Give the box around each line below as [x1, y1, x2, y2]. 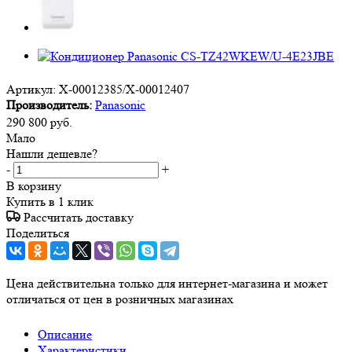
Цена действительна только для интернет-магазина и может [6, 275, 328, 291]
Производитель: [6, 97, 92, 113]
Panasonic [95, 97, 145, 113]
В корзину [6, 178, 61, 193]
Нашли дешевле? [6, 145, 97, 161]
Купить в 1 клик [6, 193, 93, 209]
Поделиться [6, 225, 69, 240]
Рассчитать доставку [24, 209, 134, 225]
